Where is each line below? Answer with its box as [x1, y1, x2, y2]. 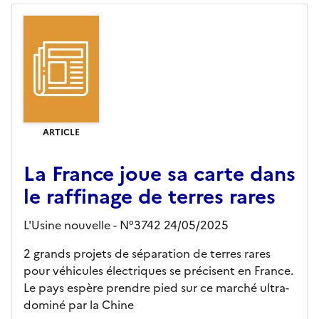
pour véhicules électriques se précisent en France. [23, 261, 293, 279]
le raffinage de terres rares [23, 181, 276, 211]
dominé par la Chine [23, 296, 134, 313]
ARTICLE [43, 125, 80, 139]
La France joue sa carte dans [23, 158, 296, 189]
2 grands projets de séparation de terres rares [23, 244, 271, 262]
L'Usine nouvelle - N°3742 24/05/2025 [23, 216, 229, 234]
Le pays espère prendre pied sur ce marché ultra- [23, 278, 289, 296]
